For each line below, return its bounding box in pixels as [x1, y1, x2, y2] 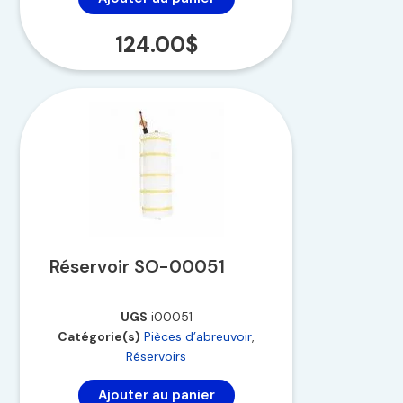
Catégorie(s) [58, 327, 141, 345]
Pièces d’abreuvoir [144, 327, 253, 345]
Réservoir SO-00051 [49, 254, 225, 278]
